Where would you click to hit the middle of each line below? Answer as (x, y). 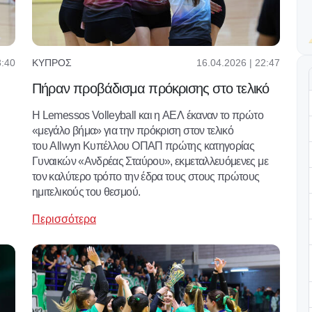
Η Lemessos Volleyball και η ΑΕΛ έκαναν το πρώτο (148, 115)
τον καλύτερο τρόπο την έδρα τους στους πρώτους (146, 176)
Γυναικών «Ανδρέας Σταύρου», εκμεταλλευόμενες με (150, 161)
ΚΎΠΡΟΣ (52, 63)
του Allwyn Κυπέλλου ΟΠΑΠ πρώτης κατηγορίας (143, 146)
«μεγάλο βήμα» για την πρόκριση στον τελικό (133, 130)
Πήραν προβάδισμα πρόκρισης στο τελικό (151, 88)
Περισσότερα (64, 219)
